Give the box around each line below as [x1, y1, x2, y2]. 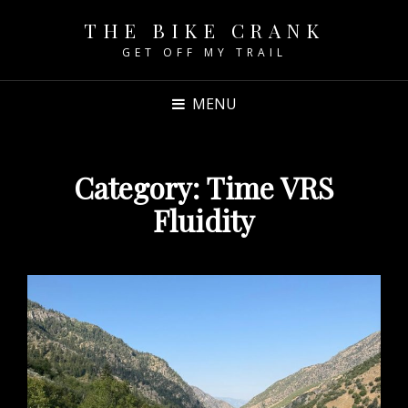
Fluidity [153, 200, 255, 240]
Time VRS [206, 168, 334, 207]
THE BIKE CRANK [84, 17, 324, 43]
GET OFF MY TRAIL [121, 45, 287, 60]
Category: [74, 168, 206, 207]
